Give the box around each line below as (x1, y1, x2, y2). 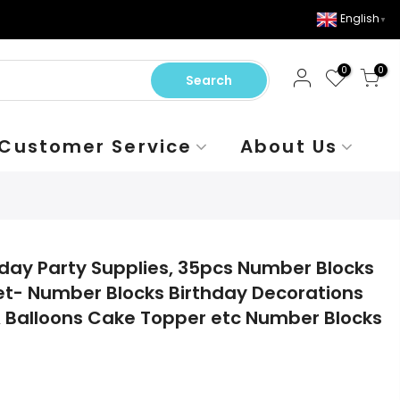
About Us (240, 134, 337, 159)
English (340, 11, 379, 27)
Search (185, 71, 232, 89)
